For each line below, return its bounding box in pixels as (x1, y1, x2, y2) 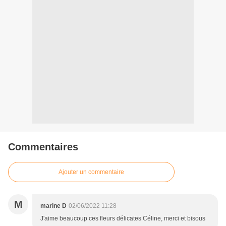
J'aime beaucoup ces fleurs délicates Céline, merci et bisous (40, 215, 205, 222)
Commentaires (8, 141, 78, 153)
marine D (40, 202, 67, 210)
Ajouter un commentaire (59, 168, 124, 176)
